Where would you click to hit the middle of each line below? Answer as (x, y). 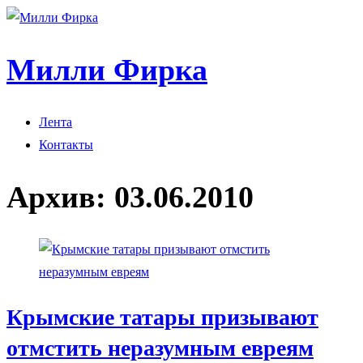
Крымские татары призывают (162, 318)
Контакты (66, 144)
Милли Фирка (107, 70)
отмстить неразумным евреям (160, 348)
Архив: (60, 197)
